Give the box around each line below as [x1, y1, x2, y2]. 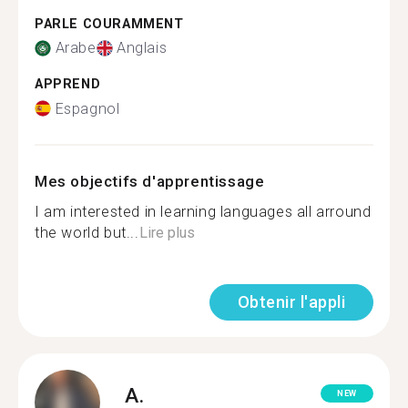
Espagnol [55, 99, 120, 117]
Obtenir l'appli [237, 291, 345, 311]
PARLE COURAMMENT [35, 15, 184, 32]
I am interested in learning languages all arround [35, 202, 372, 220]
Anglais [117, 39, 168, 56]
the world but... [35, 223, 139, 241]
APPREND [35, 76, 101, 92]
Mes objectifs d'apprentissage [35, 171, 265, 190]
